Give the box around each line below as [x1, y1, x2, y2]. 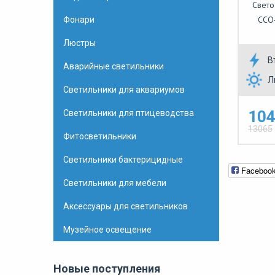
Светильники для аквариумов [63, 85, 185, 95]
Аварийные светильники [63, 61, 164, 71]
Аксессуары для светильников [63, 201, 188, 211]
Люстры [63, 38, 96, 48]
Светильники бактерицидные [63, 155, 183, 165]
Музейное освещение [63, 225, 152, 234]
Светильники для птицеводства [63, 108, 194, 118]
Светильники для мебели [63, 178, 166, 188]
